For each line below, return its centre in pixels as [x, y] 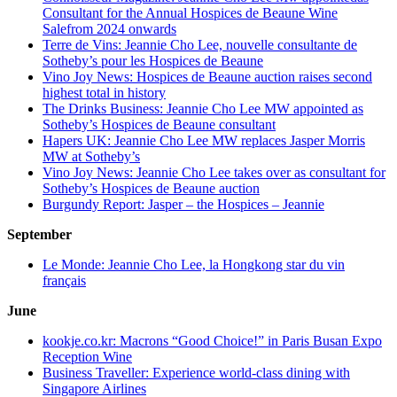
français [64, 280]
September [39, 234]
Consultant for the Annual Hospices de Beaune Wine [190, 12]
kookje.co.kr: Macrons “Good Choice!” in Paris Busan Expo [212, 340]
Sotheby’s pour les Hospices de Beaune [153, 60]
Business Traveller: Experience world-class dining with [196, 372]
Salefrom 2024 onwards [109, 28]
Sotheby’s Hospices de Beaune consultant [159, 124]
